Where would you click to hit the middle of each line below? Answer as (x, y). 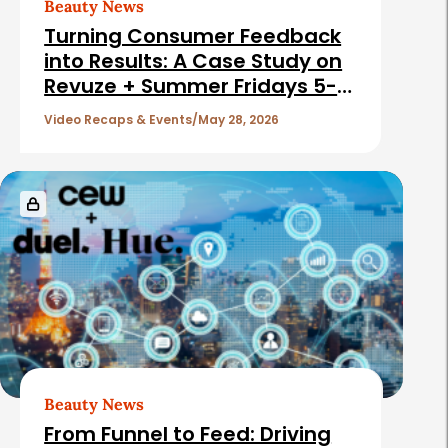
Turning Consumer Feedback (193, 36)
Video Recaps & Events (118, 120)
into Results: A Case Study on (193, 61)
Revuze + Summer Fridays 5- (191, 86)
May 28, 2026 (239, 120)
